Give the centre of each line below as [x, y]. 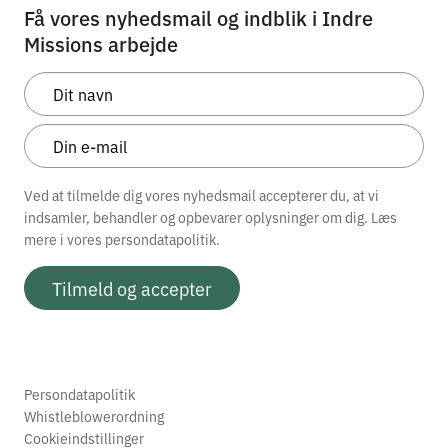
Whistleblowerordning [94, 415]
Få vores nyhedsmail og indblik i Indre [198, 16]
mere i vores [64, 238]
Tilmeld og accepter [132, 287]
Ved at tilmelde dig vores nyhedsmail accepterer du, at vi [201, 194]
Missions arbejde [101, 42]
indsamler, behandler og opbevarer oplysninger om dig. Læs [210, 216]
